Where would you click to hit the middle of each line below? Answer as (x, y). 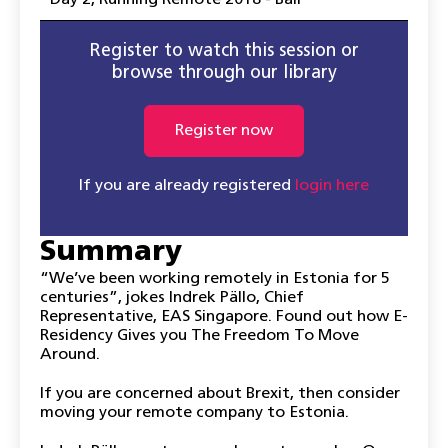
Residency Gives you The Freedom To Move (199, 336)
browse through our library (224, 73)
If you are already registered (187, 186)
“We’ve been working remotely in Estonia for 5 (215, 279)
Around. (70, 355)
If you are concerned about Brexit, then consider (220, 394)
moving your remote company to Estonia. (194, 413)
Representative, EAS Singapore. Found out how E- (224, 317)
